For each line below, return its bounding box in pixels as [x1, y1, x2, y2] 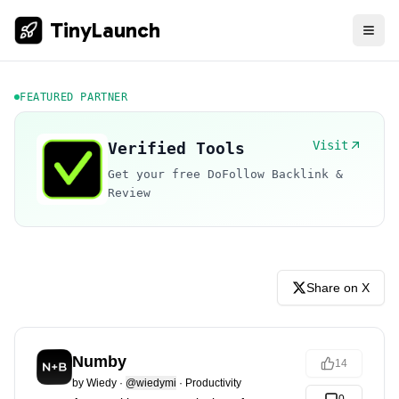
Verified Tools [108, 139, 245, 158]
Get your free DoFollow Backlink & [108, 167, 343, 181]
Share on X [306, 281, 370, 295]
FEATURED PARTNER [20, 91, 128, 103]
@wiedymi [126, 377, 176, 389]
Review [108, 186, 151, 199]
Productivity [185, 377, 241, 389]
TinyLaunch [50, 17, 160, 43]
